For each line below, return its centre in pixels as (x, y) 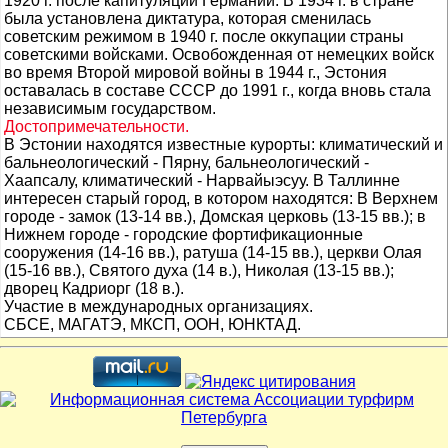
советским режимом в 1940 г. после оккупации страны (204, 36)
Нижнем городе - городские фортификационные (183, 234)
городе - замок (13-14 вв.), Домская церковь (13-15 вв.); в (215, 216)
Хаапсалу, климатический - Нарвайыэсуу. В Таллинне (202, 180)
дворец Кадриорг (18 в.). (94, 288)
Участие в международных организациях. (158, 306)
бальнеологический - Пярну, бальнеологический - (186, 162)
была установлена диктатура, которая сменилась (187, 18)
